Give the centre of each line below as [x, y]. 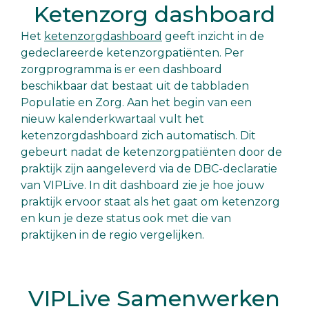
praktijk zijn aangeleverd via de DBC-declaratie [149, 168]
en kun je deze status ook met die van [126, 218]
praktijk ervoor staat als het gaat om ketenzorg [150, 201]
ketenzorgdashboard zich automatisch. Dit [138, 135]
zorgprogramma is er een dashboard [121, 69]
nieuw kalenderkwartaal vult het [112, 119]
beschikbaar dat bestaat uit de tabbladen [135, 86]
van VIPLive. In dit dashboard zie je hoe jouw [142, 185]
